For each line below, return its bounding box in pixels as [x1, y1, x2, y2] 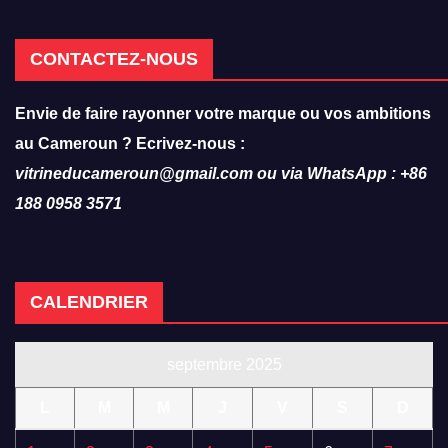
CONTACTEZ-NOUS [30, 49, 198, 70]
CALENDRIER [30, 292, 148, 313]
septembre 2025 [166, 356, 282, 374]
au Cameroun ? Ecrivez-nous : [15, 135, 245, 153]
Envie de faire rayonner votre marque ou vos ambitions [15, 105, 431, 123]
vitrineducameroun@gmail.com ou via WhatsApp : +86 [15, 165, 427, 183]
